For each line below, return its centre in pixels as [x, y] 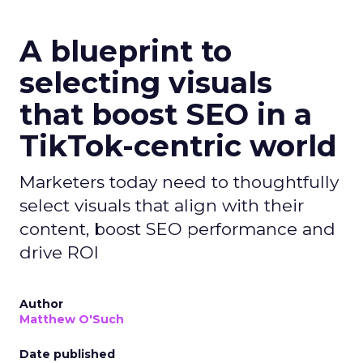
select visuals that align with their [162, 205]
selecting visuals [146, 82]
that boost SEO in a [166, 114]
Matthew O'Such [72, 319]
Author [41, 303]
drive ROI [59, 252]
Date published [67, 354]
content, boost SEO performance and [177, 228]
